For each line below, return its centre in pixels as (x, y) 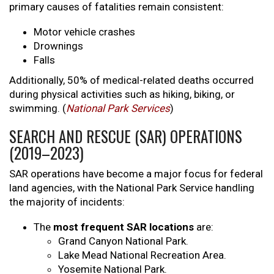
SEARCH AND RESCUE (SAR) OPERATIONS (126, 136)
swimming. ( (38, 109)
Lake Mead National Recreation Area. (142, 255)
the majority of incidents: (67, 202)
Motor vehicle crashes (84, 32)
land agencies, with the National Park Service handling (132, 188)
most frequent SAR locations (124, 227)
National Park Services (118, 109)
